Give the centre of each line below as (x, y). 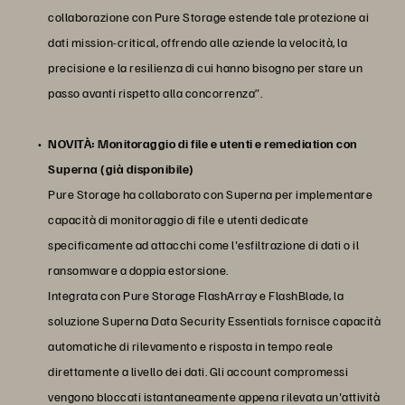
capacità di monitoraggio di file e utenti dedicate (178, 219)
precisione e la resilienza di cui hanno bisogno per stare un (205, 67)
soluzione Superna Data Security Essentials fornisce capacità (214, 320)
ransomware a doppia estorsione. (138, 269)
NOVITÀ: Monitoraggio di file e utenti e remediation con (203, 143)
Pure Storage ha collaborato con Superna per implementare (210, 193)
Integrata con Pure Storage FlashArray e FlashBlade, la (196, 295)
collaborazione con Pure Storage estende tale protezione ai (208, 16)
